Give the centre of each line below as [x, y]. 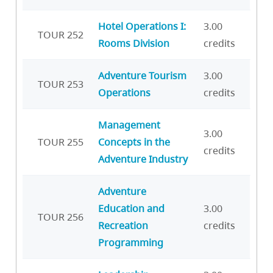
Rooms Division [134, 43]
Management [129, 125]
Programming [131, 242]
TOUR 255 [61, 142]
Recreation [123, 225]
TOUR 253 [61, 84]
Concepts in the [134, 142]
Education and [131, 208]
